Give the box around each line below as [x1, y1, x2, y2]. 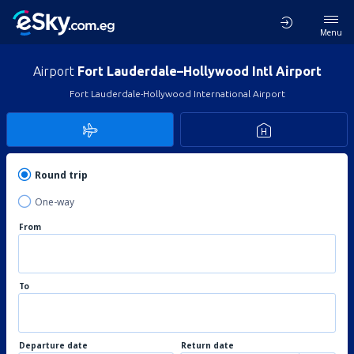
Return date [181, 340, 234, 351]
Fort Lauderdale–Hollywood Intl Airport [77, 64, 322, 78]
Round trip [35, 168, 88, 182]
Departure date [19, 340, 88, 351]
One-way [35, 195, 74, 209]
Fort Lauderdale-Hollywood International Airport [69, 88, 285, 99]
